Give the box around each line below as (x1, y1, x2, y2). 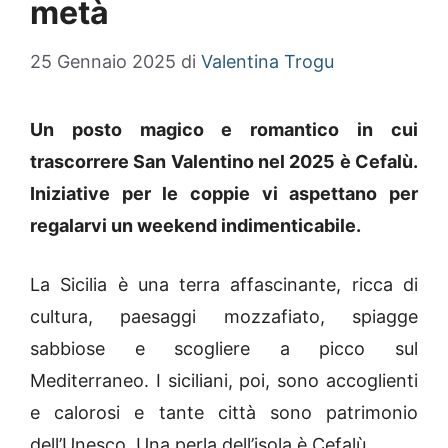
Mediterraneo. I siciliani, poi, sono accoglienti (30, 370, 418, 392)
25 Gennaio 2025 (30, 51, 176, 73)
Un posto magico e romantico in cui (30, 119, 418, 141)
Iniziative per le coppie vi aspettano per (30, 183, 418, 205)
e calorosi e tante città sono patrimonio (30, 402, 418, 424)
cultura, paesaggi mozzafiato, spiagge (30, 306, 418, 328)
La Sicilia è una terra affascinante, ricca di (30, 274, 418, 296)
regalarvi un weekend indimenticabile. (30, 215, 361, 237)
